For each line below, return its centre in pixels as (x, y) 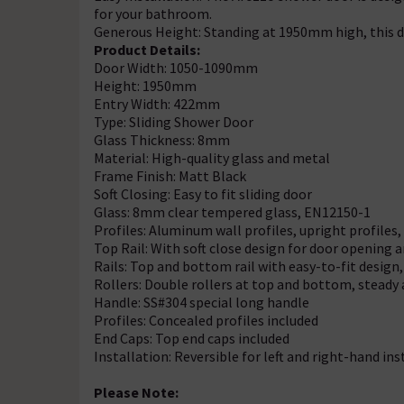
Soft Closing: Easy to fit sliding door (203, 194)
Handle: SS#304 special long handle (202, 302)
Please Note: (136, 392)
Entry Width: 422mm (157, 104)
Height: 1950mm (145, 86)
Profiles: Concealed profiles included (206, 320)
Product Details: (147, 50)
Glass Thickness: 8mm (162, 140)
